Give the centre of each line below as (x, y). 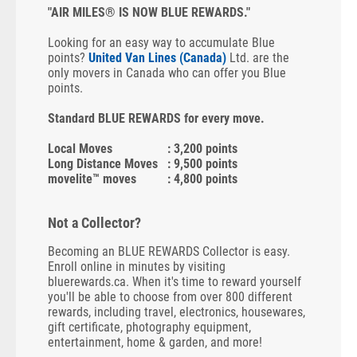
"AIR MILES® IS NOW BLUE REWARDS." (149, 13)
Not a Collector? (94, 223)
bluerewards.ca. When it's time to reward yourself (175, 282)
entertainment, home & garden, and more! (155, 343)
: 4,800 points (202, 179)
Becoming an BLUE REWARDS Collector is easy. (169, 252)
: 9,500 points (202, 164)
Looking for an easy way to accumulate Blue (161, 43)
